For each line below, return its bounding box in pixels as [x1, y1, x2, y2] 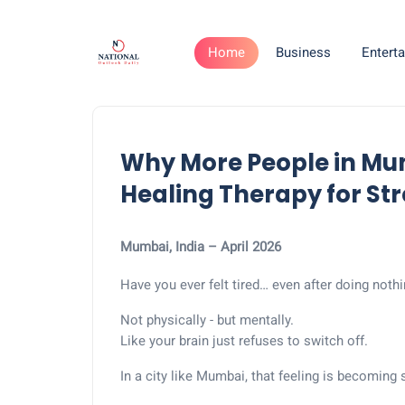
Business [276, 44, 332, 61]
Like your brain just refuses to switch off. [120, 333, 368, 349]
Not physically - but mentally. [120, 312, 294, 328]
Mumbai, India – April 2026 [120, 239, 281, 255]
